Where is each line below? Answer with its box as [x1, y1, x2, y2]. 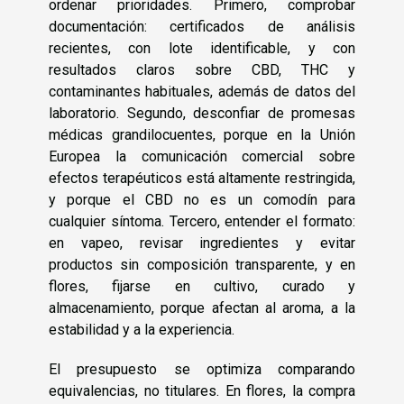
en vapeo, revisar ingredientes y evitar [49, 234, 355, 252]
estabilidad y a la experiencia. [49, 320, 234, 338]
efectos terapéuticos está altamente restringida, [49, 169, 355, 187]
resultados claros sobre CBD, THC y [49, 60, 355, 78]
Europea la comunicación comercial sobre [49, 147, 355, 165]
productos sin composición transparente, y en [49, 255, 355, 273]
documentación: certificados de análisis [49, 17, 355, 35]
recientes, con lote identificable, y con [49, 39, 355, 57]
